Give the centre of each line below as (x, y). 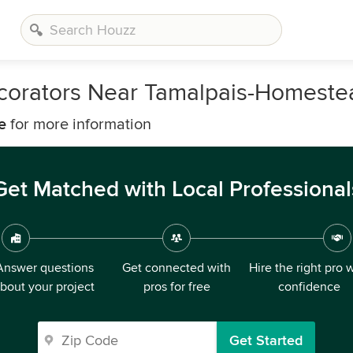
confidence (309, 287)
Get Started (266, 340)
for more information (79, 124)
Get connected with (176, 268)
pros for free (176, 287)
